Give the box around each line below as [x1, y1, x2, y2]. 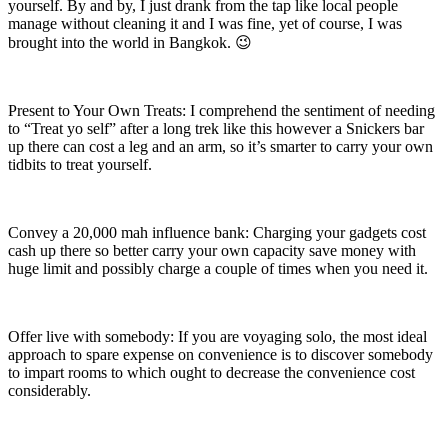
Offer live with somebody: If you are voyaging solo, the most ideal [8, 328, 427, 346]
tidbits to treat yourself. [8, 156, 156, 174]
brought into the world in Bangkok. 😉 [8, 34, 256, 52]
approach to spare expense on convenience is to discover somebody [8, 346, 433, 364]
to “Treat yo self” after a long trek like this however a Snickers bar [8, 120, 424, 138]
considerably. [8, 382, 95, 400]
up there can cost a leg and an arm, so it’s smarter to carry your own [8, 138, 433, 156]
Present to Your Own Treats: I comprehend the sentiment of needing [8, 102, 435, 120]
